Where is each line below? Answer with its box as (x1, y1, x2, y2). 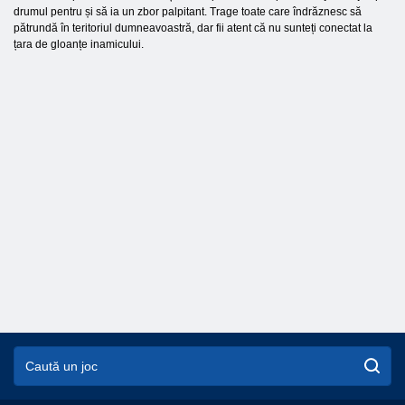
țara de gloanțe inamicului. (14, 37, 144, 51)
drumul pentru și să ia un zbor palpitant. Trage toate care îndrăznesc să (14, 5, 362, 18)
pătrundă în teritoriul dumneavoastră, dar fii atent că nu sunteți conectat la (14, 21, 372, 34)
